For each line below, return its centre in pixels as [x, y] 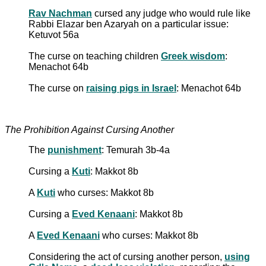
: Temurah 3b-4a [136, 150]
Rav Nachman [60, 13]
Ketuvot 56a [54, 34]
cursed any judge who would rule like [171, 13]
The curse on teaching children [95, 56]
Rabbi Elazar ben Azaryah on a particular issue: [129, 24]
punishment [75, 150]
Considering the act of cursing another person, [126, 256]
